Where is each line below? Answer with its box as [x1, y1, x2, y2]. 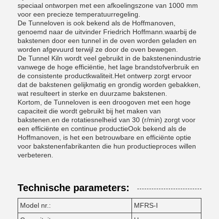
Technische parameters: [18, 182, 130, 193]
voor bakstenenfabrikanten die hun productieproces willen [18, 142, 196, 150]
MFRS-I [134, 201, 158, 209]
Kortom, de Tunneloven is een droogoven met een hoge [18, 98, 191, 106]
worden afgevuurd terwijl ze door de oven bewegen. [18, 45, 178, 53]
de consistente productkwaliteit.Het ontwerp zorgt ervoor [18, 72, 192, 80]
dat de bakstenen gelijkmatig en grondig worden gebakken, [18, 81, 200, 88]
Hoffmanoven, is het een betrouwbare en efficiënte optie [18, 133, 191, 141]
